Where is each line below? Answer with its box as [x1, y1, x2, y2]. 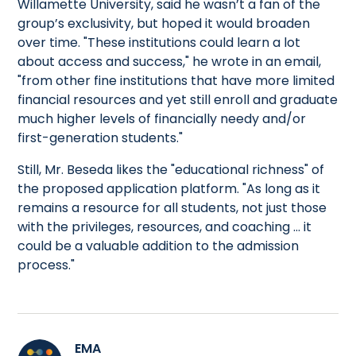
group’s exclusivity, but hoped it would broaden [17, 14, 311, 33]
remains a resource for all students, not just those [17, 198, 327, 217]
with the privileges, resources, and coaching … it [17, 217, 312, 236]
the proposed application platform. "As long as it [17, 179, 321, 198]
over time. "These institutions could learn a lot [17, 33, 301, 52]
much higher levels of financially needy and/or [17, 109, 307, 128]
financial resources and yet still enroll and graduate [17, 90, 339, 109]
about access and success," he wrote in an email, [17, 52, 322, 71]
